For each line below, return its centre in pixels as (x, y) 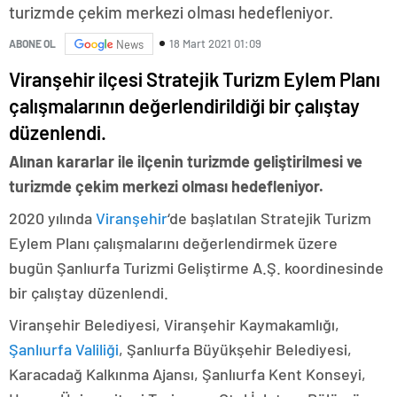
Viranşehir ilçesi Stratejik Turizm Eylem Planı (195, 78)
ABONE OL (32, 44)
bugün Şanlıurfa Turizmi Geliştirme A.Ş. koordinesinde (196, 267)
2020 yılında (52, 218)
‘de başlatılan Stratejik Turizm (269, 218)
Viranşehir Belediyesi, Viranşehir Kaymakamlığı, (174, 324)
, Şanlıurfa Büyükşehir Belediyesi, (235, 349)
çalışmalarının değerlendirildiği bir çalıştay (184, 105)
